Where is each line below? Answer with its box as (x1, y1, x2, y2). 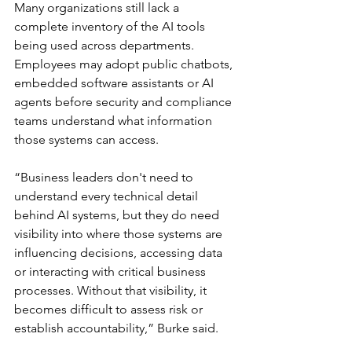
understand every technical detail (14, 189, 201, 203)
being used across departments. (14, 38, 197, 53)
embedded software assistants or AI (14, 75, 217, 90)
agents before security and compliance (14, 94, 235, 109)
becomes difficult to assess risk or (14, 302, 206, 317)
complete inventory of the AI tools (14, 19, 208, 34)
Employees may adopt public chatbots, (14, 57, 236, 71)
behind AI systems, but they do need (14, 207, 222, 222)
